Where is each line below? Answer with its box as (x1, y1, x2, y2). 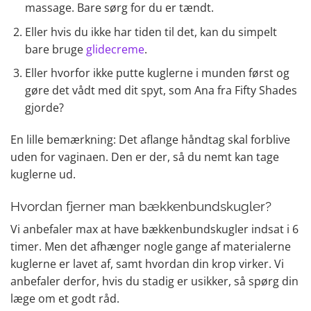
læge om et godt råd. (10, 291, 119, 307)
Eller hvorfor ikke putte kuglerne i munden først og (24, 65, 289, 81)
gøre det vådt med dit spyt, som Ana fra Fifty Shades (24, 83, 297, 99)
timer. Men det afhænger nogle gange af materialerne (10, 239, 291, 255)
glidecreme (85, 41, 144, 57)
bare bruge (24, 41, 86, 57)
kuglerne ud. (10, 167, 76, 183)
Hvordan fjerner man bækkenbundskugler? (10, 198, 275, 214)
